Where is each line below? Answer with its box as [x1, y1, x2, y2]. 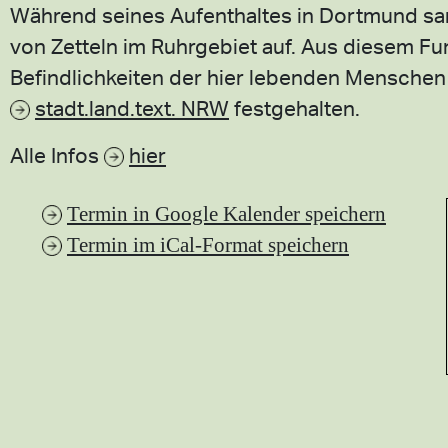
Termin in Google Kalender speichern [67, 202, 386, 225]
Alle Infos [10, 141, 104, 168]
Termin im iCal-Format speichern [67, 233, 349, 256]
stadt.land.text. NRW [35, 94, 229, 121]
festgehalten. [229, 94, 360, 121]
